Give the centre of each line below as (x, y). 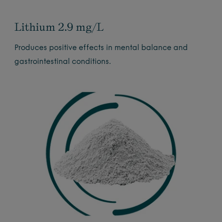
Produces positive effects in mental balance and (101, 49)
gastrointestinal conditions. (63, 62)
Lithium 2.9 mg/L (59, 27)
